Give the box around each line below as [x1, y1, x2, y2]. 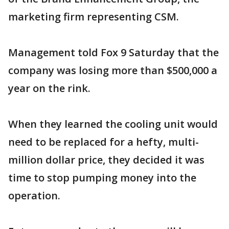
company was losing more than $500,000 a [8, 63, 217, 77]
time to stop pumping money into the [8, 171, 196, 185]
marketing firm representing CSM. [8, 10, 179, 24]
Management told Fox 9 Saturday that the [8, 45, 219, 59]
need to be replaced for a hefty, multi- [8, 135, 199, 149]
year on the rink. [8, 81, 90, 95]
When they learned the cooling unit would [8, 117, 218, 131]
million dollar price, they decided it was [8, 153, 204, 167]
